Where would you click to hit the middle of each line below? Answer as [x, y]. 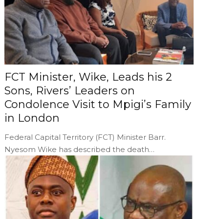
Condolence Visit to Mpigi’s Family [98, 104]
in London [32, 118]
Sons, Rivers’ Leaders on [70, 90]
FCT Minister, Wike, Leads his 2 [88, 77]
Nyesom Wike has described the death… [80, 149]
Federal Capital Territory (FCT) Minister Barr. [85, 137]
